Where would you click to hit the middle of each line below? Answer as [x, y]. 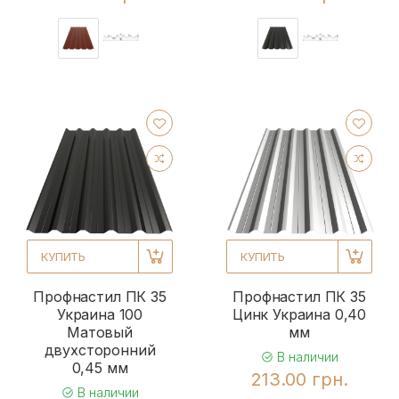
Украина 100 [100, 314]
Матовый [100, 332]
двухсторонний [100, 350]
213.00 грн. [299, 379]
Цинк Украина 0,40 [299, 314]
